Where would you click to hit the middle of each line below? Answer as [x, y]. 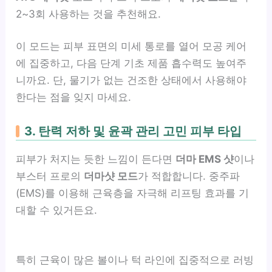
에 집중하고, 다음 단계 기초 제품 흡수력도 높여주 [131, 63]
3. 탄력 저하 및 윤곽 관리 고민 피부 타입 [133, 131]
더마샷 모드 [111, 176]
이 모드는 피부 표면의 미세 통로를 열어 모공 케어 [131, 46]
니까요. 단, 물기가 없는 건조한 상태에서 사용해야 [131, 80]
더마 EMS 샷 [205, 159]
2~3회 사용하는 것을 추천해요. [89, 14]
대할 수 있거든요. [57, 210]
